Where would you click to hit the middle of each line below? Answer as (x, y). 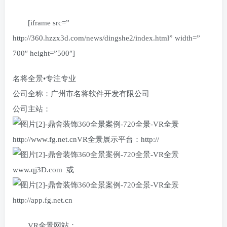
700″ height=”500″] (44, 53)
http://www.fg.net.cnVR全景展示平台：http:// (87, 139)
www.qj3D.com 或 (45, 170)
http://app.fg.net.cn (43, 200)
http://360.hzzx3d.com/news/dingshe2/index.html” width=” (106, 38)
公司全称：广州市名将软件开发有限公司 (81, 94)
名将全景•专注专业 (44, 79)
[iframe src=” (49, 23)
